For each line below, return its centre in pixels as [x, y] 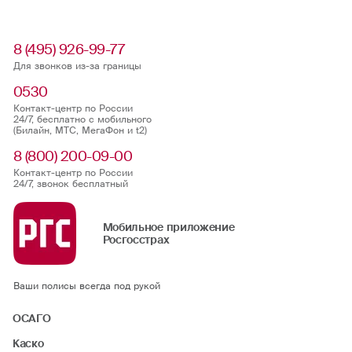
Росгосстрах [136, 239]
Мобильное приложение [169, 227]
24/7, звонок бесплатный [70, 183]
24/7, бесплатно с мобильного [82, 119]
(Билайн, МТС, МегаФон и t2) [80, 130]
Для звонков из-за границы [77, 66]
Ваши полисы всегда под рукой [86, 286]
